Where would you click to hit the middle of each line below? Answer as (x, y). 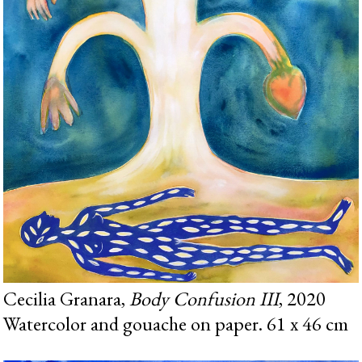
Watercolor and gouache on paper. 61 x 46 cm (176, 323)
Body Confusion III (204, 298)
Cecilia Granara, (67, 298)
